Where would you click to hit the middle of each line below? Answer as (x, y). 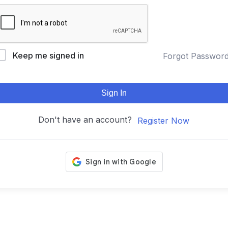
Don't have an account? (88, 120)
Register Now (163, 120)
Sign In (114, 93)
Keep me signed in (48, 55)
